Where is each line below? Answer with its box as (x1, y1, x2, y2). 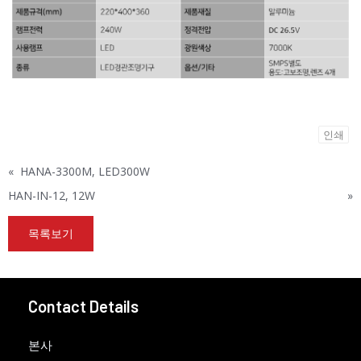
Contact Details (28, 296, 139, 316)
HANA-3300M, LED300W (20, 163, 150, 179)
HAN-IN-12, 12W (8, 187, 95, 203)
